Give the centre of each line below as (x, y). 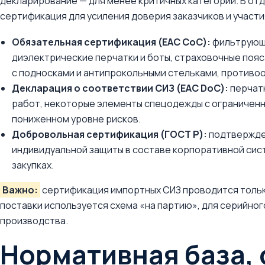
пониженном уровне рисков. (76, 119)
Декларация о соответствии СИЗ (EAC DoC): (120, 88)
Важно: (20, 190)
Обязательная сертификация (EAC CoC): (111, 42)
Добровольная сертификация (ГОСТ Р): (109, 134)
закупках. (33, 165)
